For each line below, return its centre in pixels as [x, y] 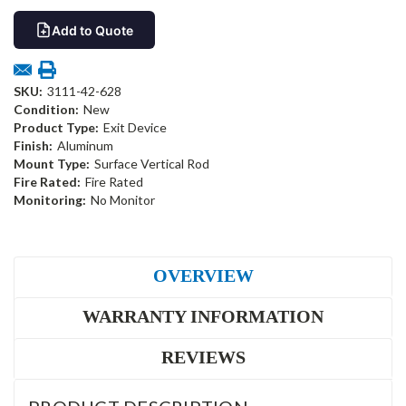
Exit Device [135, 128]
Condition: [46, 110]
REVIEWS [203, 358]
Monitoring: [50, 200]
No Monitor [122, 200]
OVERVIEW [203, 276]
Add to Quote [92, 30]
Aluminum [85, 146]
